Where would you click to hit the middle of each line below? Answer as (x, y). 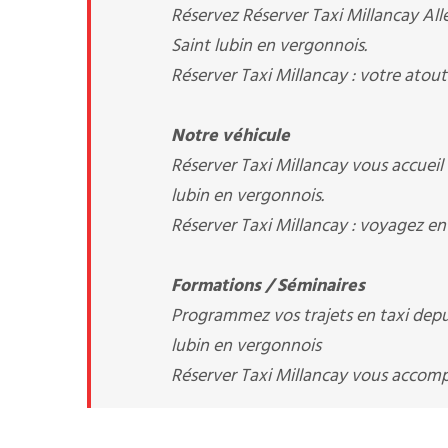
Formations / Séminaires (268, 286)
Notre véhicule (230, 136)
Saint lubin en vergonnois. (269, 46)
